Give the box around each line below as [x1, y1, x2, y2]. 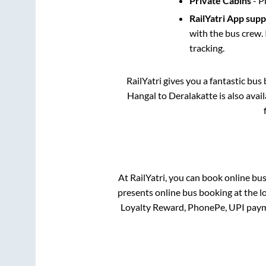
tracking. [189, 42, 224, 54]
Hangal [126, 90, 156, 102]
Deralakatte [168, 90, 217, 102]
